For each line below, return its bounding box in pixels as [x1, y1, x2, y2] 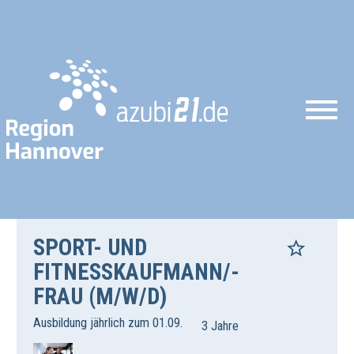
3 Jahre [201, 318, 239, 334]
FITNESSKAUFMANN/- [32, 258, 239, 286]
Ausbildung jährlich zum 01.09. [32, 315, 183, 331]
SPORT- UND [32, 234, 147, 262]
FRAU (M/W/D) [32, 283, 167, 311]
